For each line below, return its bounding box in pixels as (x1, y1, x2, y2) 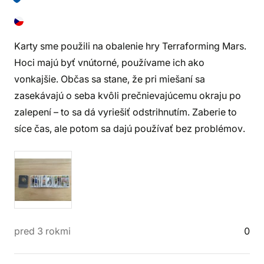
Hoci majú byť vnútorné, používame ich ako (14, 57, 204, 68)
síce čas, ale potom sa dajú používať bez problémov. (14, 123, 245, 134)
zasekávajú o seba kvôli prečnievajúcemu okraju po (14, 90, 241, 101)
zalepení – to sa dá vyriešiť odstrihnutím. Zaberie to (14, 106, 237, 118)
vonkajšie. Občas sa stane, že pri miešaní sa (14, 73, 205, 85)
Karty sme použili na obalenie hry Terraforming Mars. (14, 40, 246, 52)
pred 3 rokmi (14, 225, 71, 237)
